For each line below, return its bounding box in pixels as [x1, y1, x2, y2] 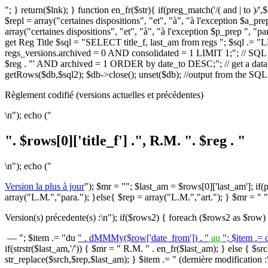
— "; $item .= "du [5, 232, 78, 243]
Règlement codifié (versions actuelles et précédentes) [5, 90, 203, 100]
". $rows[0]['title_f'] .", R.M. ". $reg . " [5, 132, 245, 148]
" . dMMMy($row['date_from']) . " [78, 232, 209, 243]
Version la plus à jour [5, 181, 84, 191]
